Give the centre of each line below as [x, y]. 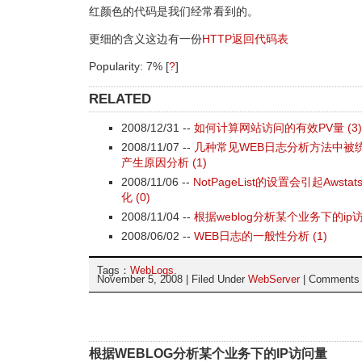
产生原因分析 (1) [164, 162]
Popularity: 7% [127, 66]
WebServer [274, 279]
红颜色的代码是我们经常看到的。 [174, 11]
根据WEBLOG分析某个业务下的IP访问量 [208, 354]
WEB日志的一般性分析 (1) [261, 236]
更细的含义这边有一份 [145, 39]
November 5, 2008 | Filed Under [173, 279]
